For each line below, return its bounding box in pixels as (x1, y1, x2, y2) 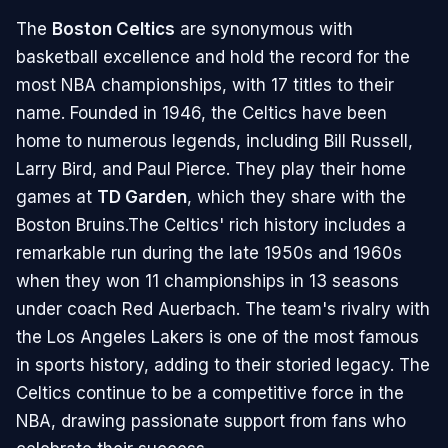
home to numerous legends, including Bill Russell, (16, 131, 413, 152)
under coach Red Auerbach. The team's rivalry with (16, 299, 430, 320)
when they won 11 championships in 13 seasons (16, 271, 399, 292)
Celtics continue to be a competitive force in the (16, 383, 404, 404)
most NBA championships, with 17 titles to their (16, 75, 394, 96)
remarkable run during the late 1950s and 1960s (16, 243, 402, 264)
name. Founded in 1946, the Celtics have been (16, 103, 387, 124)
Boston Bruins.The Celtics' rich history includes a (16, 215, 406, 236)
